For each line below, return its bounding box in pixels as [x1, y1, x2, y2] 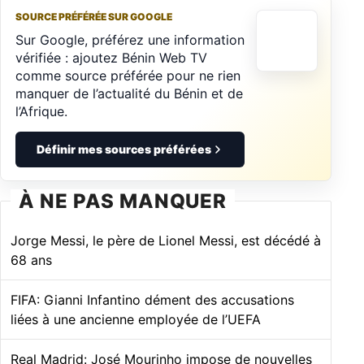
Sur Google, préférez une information [15, 31, 245, 48]
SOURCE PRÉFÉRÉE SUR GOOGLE [15, 10, 172, 23]
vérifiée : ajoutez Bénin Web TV [15, 49, 207, 66]
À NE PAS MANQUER [19, 188, 227, 213]
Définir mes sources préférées [36, 141, 211, 156]
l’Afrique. [15, 102, 67, 119]
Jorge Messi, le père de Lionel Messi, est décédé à [11, 232, 321, 249]
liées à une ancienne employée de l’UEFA [11, 310, 261, 327]
